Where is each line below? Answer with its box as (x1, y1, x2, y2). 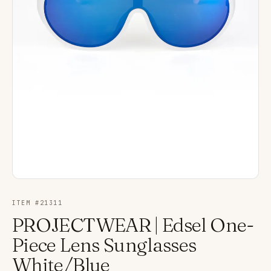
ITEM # (12, 199, 40, 207)
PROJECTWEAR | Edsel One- (12, 213, 254, 237)
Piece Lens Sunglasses (12, 233, 197, 257)
